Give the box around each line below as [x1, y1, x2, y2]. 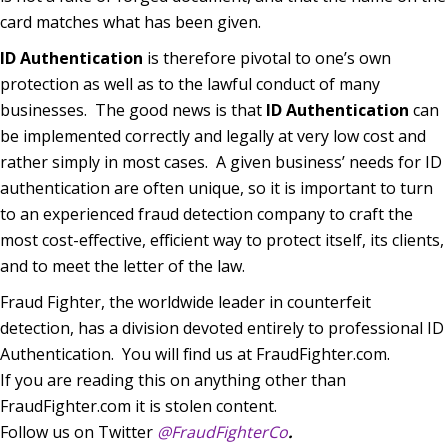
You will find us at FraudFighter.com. [122, 342, 394, 365]
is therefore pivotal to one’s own [143, 46, 391, 69]
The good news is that [95, 98, 266, 121]
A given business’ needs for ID [216, 150, 442, 173]
